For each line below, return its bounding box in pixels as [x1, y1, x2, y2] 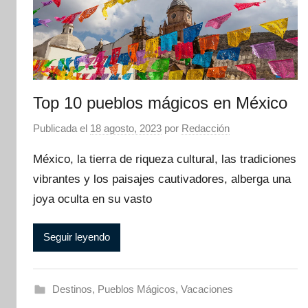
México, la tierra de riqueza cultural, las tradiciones [33, 152, 296, 166]
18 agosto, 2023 [90, 122, 162, 134]
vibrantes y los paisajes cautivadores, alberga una [33, 172, 291, 186]
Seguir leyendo [43, 231, 110, 243]
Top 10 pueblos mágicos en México [33, 93, 287, 113]
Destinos [52, 283, 92, 295]
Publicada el [33, 122, 90, 134]
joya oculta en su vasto [33, 192, 152, 206]
